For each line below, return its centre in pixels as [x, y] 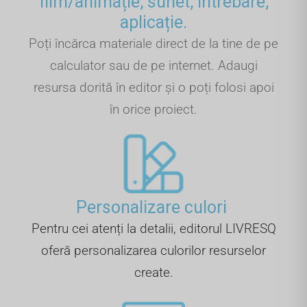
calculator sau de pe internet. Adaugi [153, 66]
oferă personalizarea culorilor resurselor [153, 250]
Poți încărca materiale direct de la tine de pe [153, 44]
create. [153, 272]
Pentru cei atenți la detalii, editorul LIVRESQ [153, 228]
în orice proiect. [153, 110]
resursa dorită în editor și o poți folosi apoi [153, 88]
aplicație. [153, 23]
